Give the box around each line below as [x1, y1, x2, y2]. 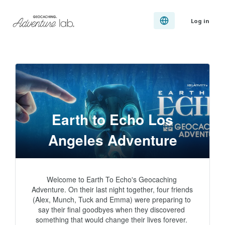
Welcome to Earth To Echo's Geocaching [46, 174, 177, 184]
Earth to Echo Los [52, 109, 173, 130]
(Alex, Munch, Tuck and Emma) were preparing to [32, 194, 191, 204]
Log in [191, 17, 209, 25]
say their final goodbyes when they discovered [38, 204, 185, 214]
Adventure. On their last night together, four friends [32, 184, 193, 194]
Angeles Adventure [48, 130, 177, 150]
